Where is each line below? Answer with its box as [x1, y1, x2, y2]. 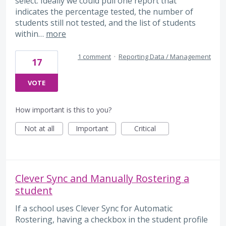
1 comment [78, 52, 111, 62]
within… [15, 28, 46, 40]
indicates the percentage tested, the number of [15, 6, 193, 18]
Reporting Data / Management [119, 52, 211, 62]
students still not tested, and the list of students [15, 17, 196, 29]
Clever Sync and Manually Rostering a [15, 172, 189, 186]
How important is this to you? [15, 105, 111, 115]
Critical [134, 124, 156, 134]
